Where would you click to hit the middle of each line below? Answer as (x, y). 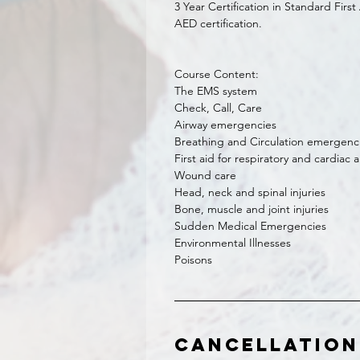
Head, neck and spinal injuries (250, 192)
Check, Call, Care (218, 108)
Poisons (193, 260)
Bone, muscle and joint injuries (252, 209)
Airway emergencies (225, 125)
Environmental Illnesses (233, 243)
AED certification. (218, 23)
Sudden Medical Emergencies (250, 226)
